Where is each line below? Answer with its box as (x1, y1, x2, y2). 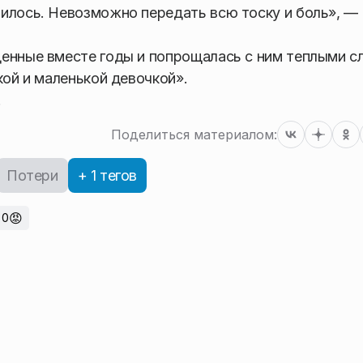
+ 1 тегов (77, 167, 138, 184)
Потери (6, 167, 58, 184)
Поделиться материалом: (111, 126, 277, 143)
